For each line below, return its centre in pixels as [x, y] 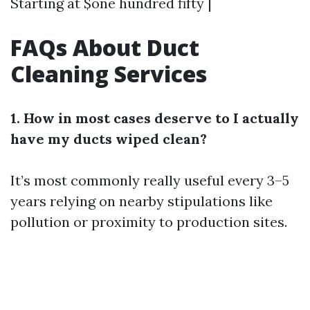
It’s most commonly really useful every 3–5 [150, 181]
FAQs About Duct [105, 48]
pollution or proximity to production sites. [149, 222]
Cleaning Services [109, 74]
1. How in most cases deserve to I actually [155, 118]
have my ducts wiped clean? [109, 139]
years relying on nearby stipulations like [142, 201]
